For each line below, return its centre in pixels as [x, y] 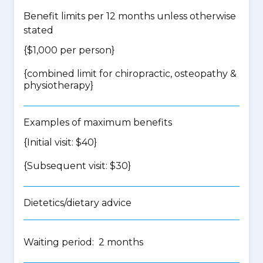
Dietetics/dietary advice [77, 203]
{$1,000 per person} [69, 50]
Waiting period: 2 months [83, 242]
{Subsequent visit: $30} [77, 166]
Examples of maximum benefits [98, 122]
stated [38, 30]
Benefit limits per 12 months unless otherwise [130, 16]
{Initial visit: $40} [60, 142]
